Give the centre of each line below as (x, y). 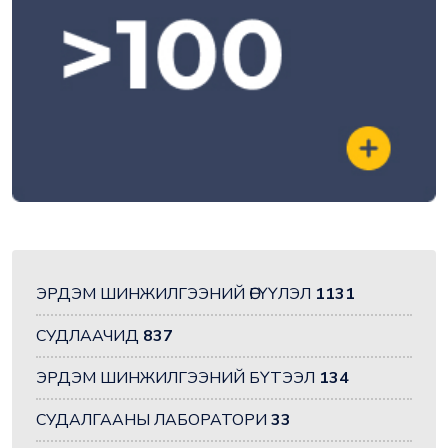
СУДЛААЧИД (89, 336)
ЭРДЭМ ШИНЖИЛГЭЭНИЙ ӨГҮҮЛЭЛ (175, 294)
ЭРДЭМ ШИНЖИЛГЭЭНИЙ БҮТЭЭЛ (177, 378)
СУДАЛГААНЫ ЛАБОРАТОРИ (153, 420)
